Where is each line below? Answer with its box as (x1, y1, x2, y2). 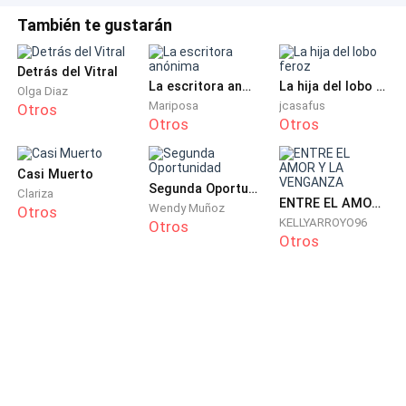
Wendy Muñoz (148, 200, 225, 215)
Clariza (17, 186, 54, 200)
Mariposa (148, 98, 198, 112)
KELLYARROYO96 (279, 215, 368, 229)
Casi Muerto (17, 167, 94, 182)
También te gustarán (17, 15, 173, 35)
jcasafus (279, 98, 326, 112)
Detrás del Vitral (17, 64, 119, 80)
